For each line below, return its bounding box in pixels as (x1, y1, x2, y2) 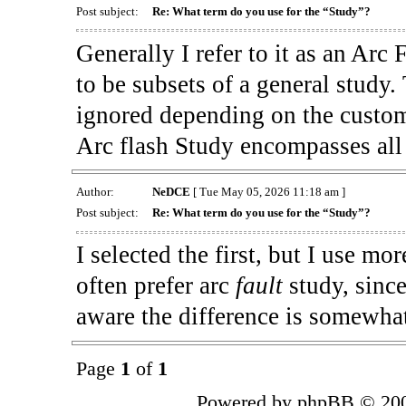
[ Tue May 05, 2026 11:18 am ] (189, 184, 345, 198)
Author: (75, 184, 117, 198)
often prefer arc (75, 272, 236, 300)
